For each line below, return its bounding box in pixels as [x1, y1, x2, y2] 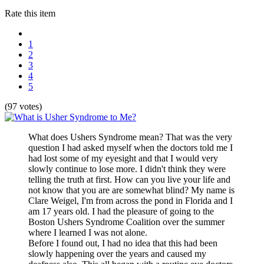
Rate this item [5, 8, 55, 18]
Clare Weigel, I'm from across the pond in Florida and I [28, 195, 233, 206]
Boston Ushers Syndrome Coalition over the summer [28, 216, 225, 227]
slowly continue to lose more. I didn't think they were [28, 163, 226, 174]
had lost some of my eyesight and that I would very [28, 153, 218, 163]
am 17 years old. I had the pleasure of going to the [28, 206, 214, 216]
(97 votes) [5, 101, 42, 111]
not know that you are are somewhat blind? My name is [28, 184, 235, 195]
